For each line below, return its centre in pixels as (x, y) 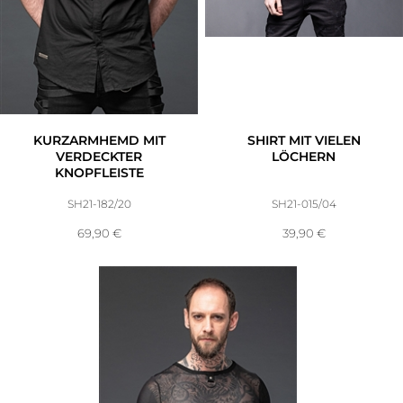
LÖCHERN (304, 157)
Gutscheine (193, 95)
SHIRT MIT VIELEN (304, 141)
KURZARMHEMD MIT (99, 141)
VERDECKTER (99, 157)
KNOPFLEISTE (99, 173)
